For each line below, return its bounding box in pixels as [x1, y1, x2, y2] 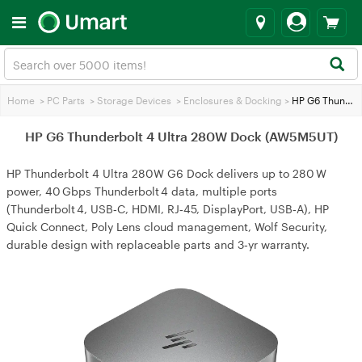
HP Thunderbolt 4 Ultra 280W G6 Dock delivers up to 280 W [6, 166, 326, 180]
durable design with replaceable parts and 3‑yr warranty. [6, 238, 309, 251]
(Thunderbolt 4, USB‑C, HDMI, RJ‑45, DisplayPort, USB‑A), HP [6, 202, 329, 216]
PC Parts [47, 95, 85, 106]
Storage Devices [97, 95, 171, 106]
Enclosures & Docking [183, 95, 282, 106]
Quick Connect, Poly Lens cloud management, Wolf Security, [6, 220, 327, 234]
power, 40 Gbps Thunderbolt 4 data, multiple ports [6, 184, 277, 198]
